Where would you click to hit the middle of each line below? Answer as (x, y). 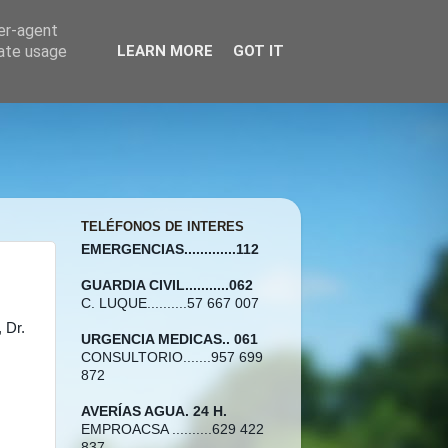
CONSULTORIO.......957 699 (172, 357)
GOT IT (258, 51)
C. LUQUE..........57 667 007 (170, 303)
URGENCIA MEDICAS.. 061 (169, 339)
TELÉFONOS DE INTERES (162, 227)
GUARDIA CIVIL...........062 (167, 285)
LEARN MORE (164, 51)
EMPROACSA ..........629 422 (172, 429)
